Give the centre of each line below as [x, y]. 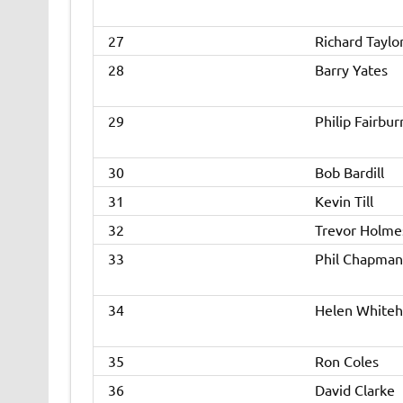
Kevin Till [344, 201]
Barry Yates [351, 70]
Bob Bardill [349, 172]
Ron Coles [346, 361]
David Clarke [354, 390]
